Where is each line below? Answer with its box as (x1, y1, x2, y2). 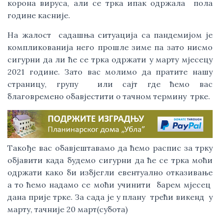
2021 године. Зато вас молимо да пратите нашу (7, 67, 213, 77)
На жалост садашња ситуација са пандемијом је (7, 30, 213, 40)
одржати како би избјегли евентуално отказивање (7, 167, 213, 178)
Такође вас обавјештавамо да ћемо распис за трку (7, 143, 213, 153)
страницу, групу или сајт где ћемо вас (7, 79, 213, 89)
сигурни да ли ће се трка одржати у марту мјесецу (7, 55, 213, 64)
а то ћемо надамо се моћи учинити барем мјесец (7, 180, 213, 190)
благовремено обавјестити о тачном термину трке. (7, 91, 212, 101)
